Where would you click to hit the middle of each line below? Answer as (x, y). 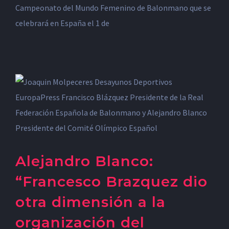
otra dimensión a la (90, 202)
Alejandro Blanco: (84, 161)
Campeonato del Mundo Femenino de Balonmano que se (113, 8)
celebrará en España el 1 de (62, 23)
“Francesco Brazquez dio (111, 181)
